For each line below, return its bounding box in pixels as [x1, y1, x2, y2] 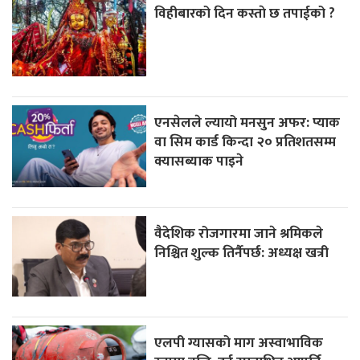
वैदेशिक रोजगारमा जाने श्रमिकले [154, 221, 324, 245]
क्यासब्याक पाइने [154, 149, 244, 173]
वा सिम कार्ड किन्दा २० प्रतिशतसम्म [154, 129, 337, 153]
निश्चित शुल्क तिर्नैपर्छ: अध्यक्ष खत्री [154, 240, 329, 264]
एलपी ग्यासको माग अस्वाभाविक [154, 330, 324, 354]
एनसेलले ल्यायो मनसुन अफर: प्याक [154, 110, 341, 134]
